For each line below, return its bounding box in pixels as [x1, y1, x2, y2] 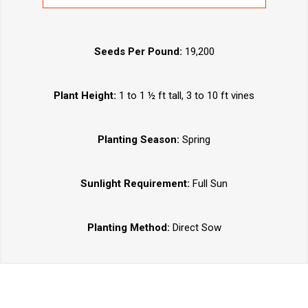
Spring [179, 133, 210, 146]
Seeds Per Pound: [93, 45, 182, 58]
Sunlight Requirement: [80, 177, 192, 190]
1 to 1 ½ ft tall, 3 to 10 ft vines [116, 89, 254, 102]
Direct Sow [172, 221, 221, 234]
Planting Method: [87, 221, 173, 234]
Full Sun [192, 177, 228, 190]
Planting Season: [98, 133, 179, 146]
